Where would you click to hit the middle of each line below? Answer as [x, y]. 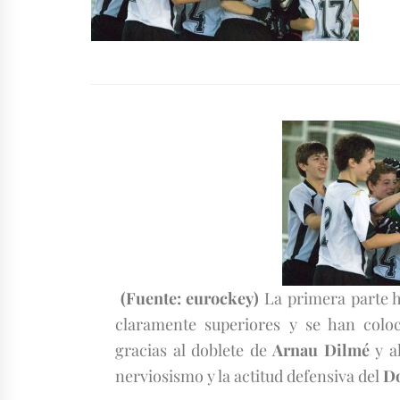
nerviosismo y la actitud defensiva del [249, 376]
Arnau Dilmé [321, 350]
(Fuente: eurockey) [187, 298]
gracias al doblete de [194, 350]
